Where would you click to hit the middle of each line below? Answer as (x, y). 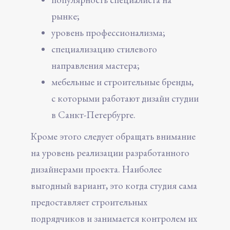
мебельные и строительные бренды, (122, 82)
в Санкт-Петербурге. (93, 114)
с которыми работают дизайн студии (125, 98)
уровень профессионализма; (108, 32)
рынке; (65, 16)
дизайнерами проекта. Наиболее (96, 169)
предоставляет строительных (89, 202)
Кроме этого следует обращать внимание (113, 136)
